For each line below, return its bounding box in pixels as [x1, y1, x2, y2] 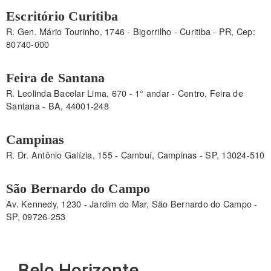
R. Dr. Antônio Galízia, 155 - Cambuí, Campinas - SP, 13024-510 [6, 148, 265, 161]
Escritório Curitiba [6, 8, 118, 24]
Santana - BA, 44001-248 [6, 99, 109, 112]
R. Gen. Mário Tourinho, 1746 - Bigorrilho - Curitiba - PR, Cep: [6, 24, 255, 38]
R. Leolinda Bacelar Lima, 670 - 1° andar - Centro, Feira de [6, 86, 243, 99]
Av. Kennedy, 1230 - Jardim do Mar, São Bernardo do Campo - [6, 197, 258, 210]
